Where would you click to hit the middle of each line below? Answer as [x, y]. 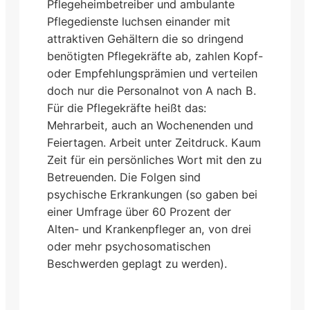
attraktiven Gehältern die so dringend [145, 39]
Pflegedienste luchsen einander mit [139, 22]
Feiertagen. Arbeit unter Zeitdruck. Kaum [154, 143]
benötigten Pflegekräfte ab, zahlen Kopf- [155, 56]
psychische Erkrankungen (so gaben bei [152, 195]
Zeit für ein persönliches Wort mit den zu [154, 160]
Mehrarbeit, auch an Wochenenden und [150, 126]
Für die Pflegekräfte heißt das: [127, 108]
